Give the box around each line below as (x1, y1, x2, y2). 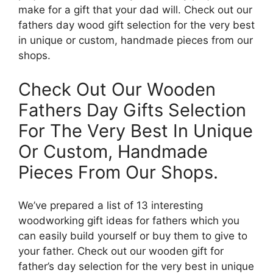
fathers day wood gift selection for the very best (18, 19, 255, 32)
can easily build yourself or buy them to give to (18, 230, 247, 243)
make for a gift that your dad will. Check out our (18, 4, 252, 16)
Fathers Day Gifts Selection (18, 99, 246, 121)
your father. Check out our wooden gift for (18, 245, 224, 258)
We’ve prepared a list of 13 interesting (18, 199, 203, 212)
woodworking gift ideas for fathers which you (18, 214, 239, 227)
